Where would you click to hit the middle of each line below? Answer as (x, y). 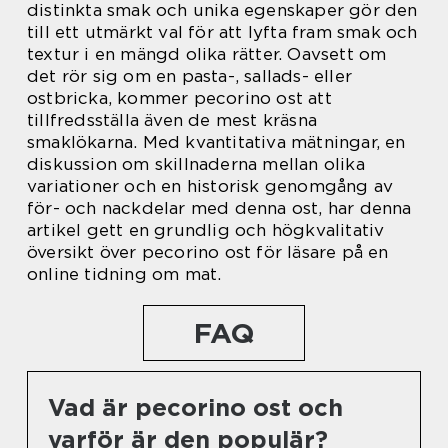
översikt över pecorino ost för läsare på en (208, 252)
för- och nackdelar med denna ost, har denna (219, 208)
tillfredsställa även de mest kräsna (172, 120)
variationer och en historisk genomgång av (210, 186)
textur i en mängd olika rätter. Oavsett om (207, 54)
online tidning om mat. (124, 274)
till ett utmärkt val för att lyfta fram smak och (222, 32)
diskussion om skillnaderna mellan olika (196, 164)
